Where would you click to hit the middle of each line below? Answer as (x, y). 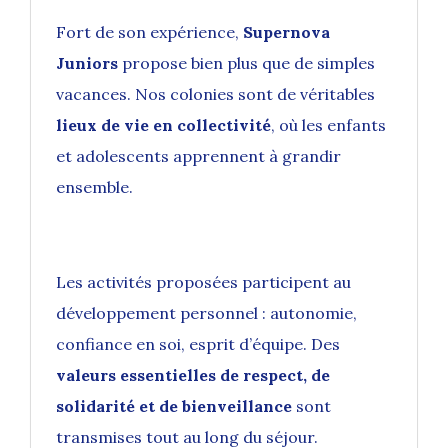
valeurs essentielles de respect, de (193, 375)
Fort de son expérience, (149, 32)
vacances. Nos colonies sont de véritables (215, 94)
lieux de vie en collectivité (163, 125)
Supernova (286, 32)
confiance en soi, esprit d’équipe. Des (198, 344)
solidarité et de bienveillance (174, 406)
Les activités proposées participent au (203, 282)
